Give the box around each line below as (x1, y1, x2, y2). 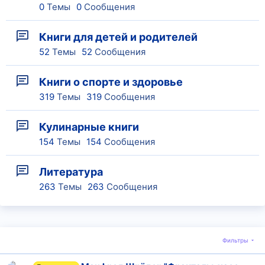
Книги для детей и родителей (39, 31, 198, 43)
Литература (39, 166, 103, 178)
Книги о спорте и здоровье (39, 76, 183, 88)
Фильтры (222, 237, 248, 244)
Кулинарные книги (39, 121, 139, 133)
